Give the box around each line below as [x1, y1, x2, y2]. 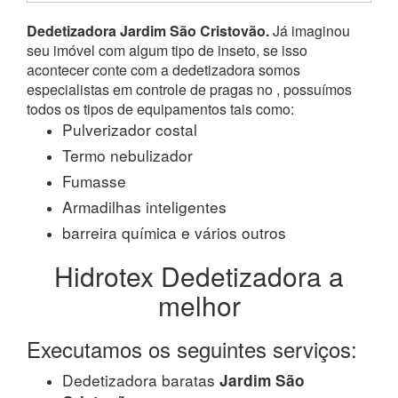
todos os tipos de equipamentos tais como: [27, 98, 294, 119]
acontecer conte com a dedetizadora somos [27, 59, 300, 80]
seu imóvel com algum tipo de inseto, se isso [27, 39, 307, 60]
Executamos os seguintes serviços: [27, 332, 357, 364]
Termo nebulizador [62, 143, 193, 166]
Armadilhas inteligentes [62, 195, 227, 218]
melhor [157, 285, 241, 324]
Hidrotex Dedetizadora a [54, 256, 344, 295]
